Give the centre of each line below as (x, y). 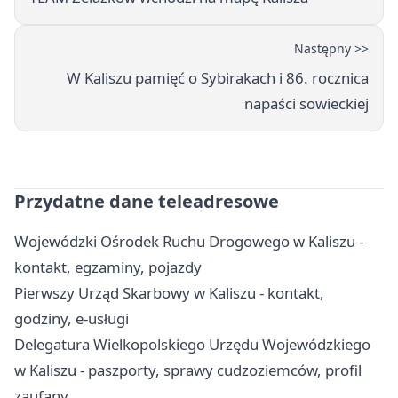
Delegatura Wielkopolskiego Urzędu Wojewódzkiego (192, 344)
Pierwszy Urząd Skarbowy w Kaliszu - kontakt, (169, 292)
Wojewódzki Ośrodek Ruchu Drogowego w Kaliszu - (189, 241)
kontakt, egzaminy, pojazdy (108, 267)
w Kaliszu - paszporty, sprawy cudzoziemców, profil (188, 370)
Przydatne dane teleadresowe (147, 201)
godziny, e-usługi (72, 318)
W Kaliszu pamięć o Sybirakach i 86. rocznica (218, 77)
